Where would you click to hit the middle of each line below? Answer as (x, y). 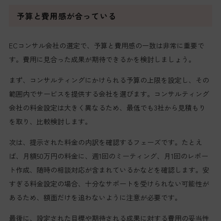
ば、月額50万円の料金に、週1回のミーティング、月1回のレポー (108, 156)
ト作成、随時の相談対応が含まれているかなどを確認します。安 (109, 170)
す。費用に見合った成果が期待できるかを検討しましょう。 (102, 59)
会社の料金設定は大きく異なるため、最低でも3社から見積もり (107, 108)
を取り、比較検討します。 (50, 122)
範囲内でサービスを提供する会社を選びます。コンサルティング (109, 94)
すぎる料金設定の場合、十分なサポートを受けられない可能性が (109, 184)
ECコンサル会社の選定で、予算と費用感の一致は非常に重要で (106, 46)
